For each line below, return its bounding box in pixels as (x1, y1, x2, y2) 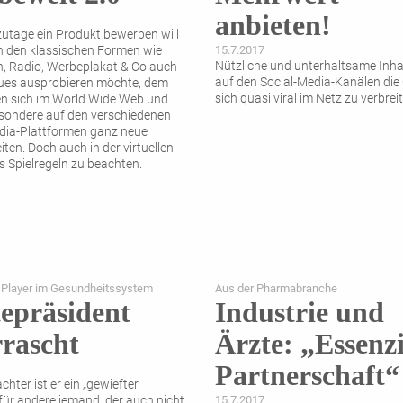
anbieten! (215, 9, 331, 42)
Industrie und (215, 296, 384, 329)
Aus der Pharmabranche (215, 282, 337, 296)
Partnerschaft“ (215, 359, 399, 392)
